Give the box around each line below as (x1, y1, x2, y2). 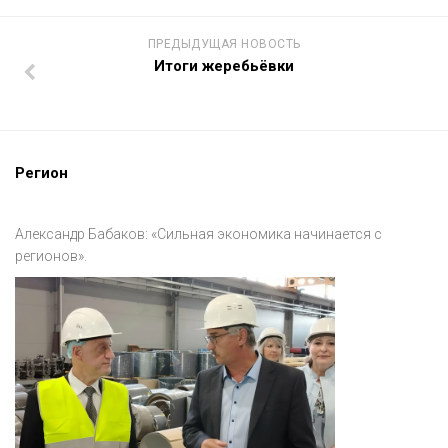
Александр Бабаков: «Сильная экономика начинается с (15, 226, 382, 243)
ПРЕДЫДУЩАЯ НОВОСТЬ (147, 37, 301, 52)
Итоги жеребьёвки (154, 57, 294, 76)
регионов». (15, 248, 87, 265)
